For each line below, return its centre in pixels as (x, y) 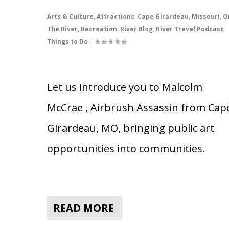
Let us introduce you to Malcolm (124, 87)
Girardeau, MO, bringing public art (130, 128)
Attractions (115, 16)
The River (62, 29)
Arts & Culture (70, 16)
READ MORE (83, 208)
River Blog (136, 29)
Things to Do (67, 41)
